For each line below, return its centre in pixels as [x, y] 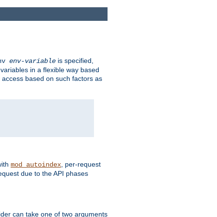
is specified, [75, 61]
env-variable [32, 61]
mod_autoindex [36, 165]
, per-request [81, 164]
